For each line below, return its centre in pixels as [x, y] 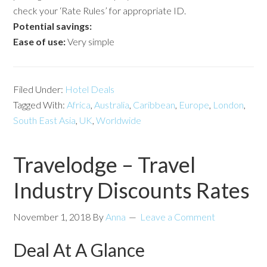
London [229, 104]
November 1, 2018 [52, 216]
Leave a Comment [178, 216]
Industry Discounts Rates [132, 190]
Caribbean [154, 104]
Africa [79, 104]
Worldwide [119, 120]
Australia [112, 104]
